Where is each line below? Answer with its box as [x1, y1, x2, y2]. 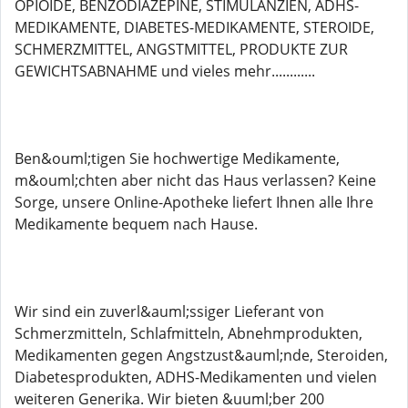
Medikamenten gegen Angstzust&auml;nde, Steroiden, [15, 345, 388, 365]
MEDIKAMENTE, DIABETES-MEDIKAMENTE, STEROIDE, [15, 17, 374, 37]
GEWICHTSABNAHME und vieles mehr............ [15, 61, 315, 81]
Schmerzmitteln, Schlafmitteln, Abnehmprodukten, [15, 323, 362, 343]
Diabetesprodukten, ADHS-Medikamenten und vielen [15, 367, 377, 387]
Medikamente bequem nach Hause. [15, 214, 258, 234]
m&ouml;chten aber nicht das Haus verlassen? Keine [15, 170, 376, 190]
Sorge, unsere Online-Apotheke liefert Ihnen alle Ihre [15, 192, 373, 212]
